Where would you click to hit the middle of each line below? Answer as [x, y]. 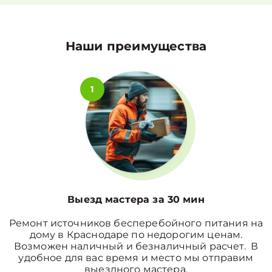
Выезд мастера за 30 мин [136, 199]
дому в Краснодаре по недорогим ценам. [136, 235]
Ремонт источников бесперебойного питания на [136, 223]
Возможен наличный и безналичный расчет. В [136, 246]
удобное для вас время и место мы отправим [136, 258]
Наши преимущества [136, 46]
